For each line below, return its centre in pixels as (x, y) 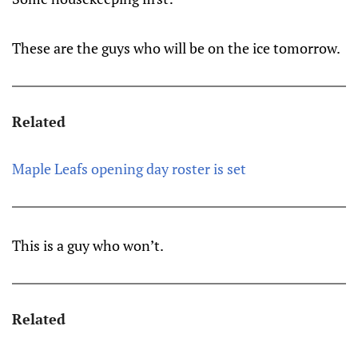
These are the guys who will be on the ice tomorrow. (176, 48)
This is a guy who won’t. (88, 245)
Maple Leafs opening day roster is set (129, 169)
